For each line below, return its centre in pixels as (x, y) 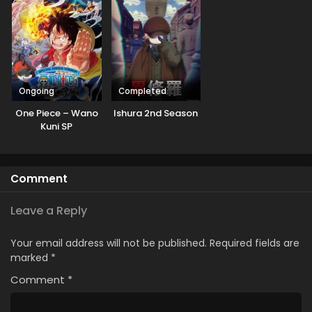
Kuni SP (57, 127)
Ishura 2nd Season (156, 114)
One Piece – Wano (56, 114)
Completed (142, 92)
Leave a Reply (49, 211)
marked (31, 258)
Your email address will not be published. (109, 243)
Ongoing (37, 92)
